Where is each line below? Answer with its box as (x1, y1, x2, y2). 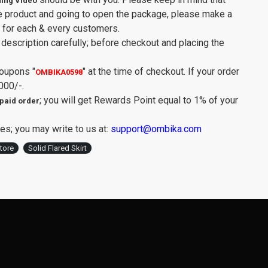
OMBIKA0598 (35, 68, 83, 77)
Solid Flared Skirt (28, 144, 87, 153)
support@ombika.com (111, 123, 202, 135)
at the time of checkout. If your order (86, 66, 239, 77)
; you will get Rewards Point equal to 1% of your (39, 95, 238, 106)
